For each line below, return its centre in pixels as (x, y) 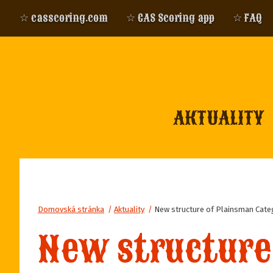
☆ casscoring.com (64, 18)
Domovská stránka (71, 209)
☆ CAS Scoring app (170, 18)
